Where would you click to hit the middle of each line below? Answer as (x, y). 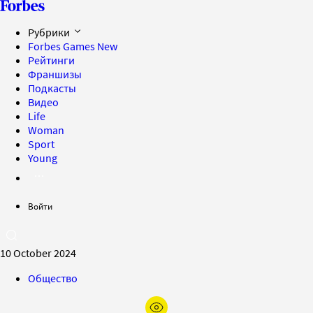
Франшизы (55, 74)
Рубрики (50, 32)
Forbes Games (63, 46)
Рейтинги (51, 60)
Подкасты (52, 88)
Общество (53, 278)
